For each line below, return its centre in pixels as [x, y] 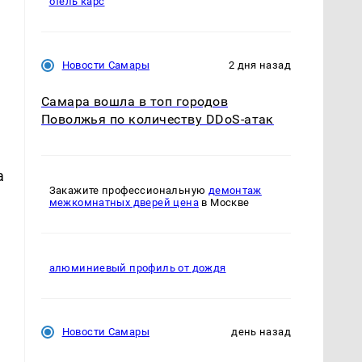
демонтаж [235, 191]
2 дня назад [259, 65]
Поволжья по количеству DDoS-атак [157, 120]
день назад [261, 332]
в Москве [224, 203]
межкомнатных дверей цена [124, 203]
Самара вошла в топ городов [135, 102]
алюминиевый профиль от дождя [137, 268]
